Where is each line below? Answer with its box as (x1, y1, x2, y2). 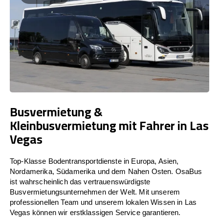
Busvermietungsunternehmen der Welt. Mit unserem (10, 187, 180, 196)
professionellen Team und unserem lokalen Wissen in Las (10, 197, 197, 206)
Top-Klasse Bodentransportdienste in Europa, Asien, (10, 156, 179, 165)
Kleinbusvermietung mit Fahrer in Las (10, 113, 209, 137)
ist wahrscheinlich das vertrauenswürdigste (10, 177, 151, 186)
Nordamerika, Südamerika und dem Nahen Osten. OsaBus (10, 167, 202, 175)
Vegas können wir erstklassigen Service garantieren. (10, 208, 181, 217)
